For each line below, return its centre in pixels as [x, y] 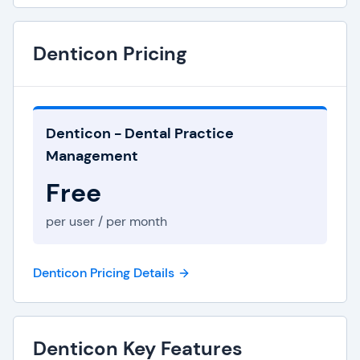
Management [92, 156]
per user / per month [106, 221]
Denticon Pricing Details [104, 273]
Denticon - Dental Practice [140, 133]
